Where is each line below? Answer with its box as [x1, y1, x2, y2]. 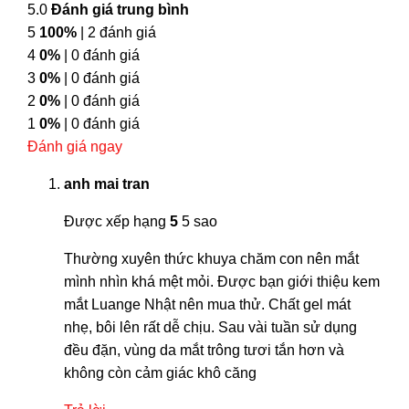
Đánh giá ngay [27, 138, 122, 154]
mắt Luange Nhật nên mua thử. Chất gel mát [64, 296, 351, 312]
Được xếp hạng [64, 213, 170, 229]
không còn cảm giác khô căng [64, 364, 257, 381]
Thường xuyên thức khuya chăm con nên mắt [64, 250, 359, 267]
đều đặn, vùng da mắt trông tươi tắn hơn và [64, 341, 344, 358]
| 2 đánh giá [77, 24, 156, 40]
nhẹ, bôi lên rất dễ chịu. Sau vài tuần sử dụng [64, 319, 357, 335]
